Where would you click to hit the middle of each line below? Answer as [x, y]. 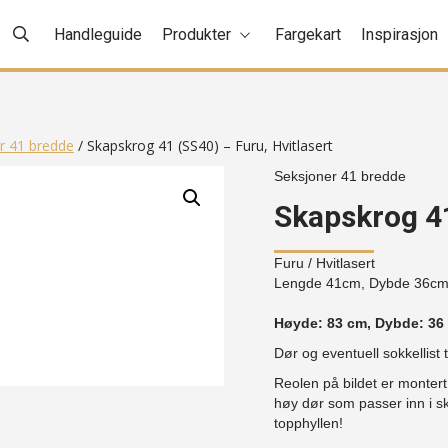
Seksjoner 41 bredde [340, 176]
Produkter [197, 34]
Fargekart [308, 34]
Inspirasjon [400, 34]
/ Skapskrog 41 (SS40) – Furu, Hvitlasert [203, 145]
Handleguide [98, 34]
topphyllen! [308, 423]
